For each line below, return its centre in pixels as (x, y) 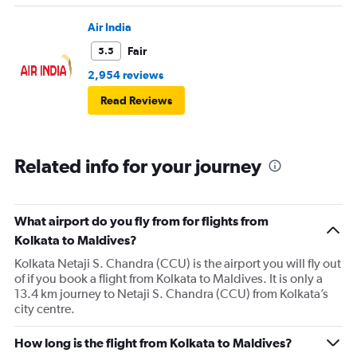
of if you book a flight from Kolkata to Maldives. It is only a (169, 279)
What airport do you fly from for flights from (141, 221)
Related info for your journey (138, 166)
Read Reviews (136, 101)
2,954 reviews (126, 75)
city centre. (45, 309)
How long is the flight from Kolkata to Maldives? (153, 343)
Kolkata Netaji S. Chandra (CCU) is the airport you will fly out (178, 264)
